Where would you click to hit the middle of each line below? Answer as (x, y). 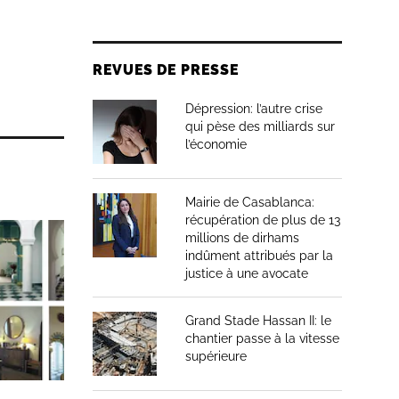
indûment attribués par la (259, 256)
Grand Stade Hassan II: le (258, 321)
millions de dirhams (242, 238)
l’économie (216, 144)
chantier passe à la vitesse (262, 338)
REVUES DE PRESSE (166, 70)
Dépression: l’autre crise (254, 109)
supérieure (216, 356)
